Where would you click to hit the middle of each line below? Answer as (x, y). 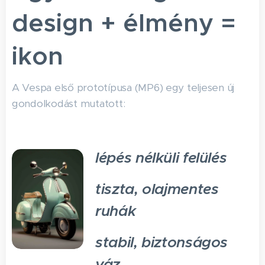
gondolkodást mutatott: (69, 104)
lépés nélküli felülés (161, 158)
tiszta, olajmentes (157, 189)
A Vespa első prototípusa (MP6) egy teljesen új (123, 88)
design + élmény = (124, 23)
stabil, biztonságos (162, 242)
